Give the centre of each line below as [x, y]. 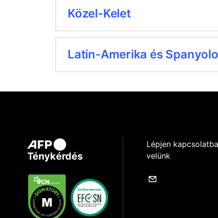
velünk [159, 156]
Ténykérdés [55, 156]
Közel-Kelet [99, 13]
